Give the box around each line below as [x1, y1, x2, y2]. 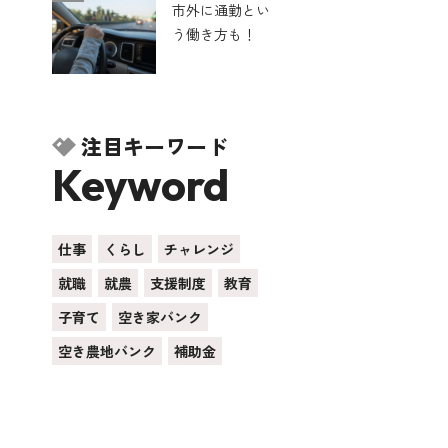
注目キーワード [81, 131, 228, 161]
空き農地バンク [58, 341, 156, 361]
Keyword [52, 157, 229, 212]
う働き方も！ [172, 24, 256, 44]
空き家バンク [118, 307, 202, 327]
